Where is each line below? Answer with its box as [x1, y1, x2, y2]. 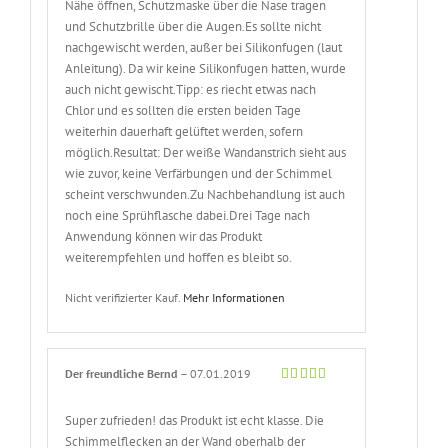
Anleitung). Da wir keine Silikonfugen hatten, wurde [65, 59, 347, 77]
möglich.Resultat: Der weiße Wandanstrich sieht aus [65, 143, 347, 161]
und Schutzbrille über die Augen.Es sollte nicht [65, 17, 322, 35]
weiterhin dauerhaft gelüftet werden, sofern [65, 122, 304, 140]
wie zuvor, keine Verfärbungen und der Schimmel [65, 164, 333, 182]
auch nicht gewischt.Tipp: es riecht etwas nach [65, 80, 317, 98]
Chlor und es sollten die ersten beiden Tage [65, 101, 302, 119]
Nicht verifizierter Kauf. [65, 289, 184, 305]
